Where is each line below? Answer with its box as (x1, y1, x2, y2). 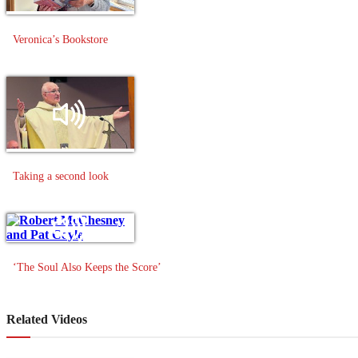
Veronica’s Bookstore (13, 33, 108, 46)
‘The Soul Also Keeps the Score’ (13, 261, 161, 273)
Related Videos (6, 312, 87, 326)
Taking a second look (13, 170, 109, 183)
